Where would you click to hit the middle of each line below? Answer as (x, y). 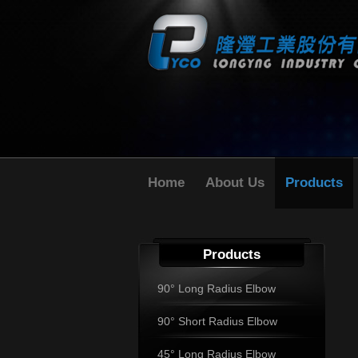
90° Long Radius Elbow (217, 288)
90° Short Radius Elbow (217, 321)
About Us (235, 183)
